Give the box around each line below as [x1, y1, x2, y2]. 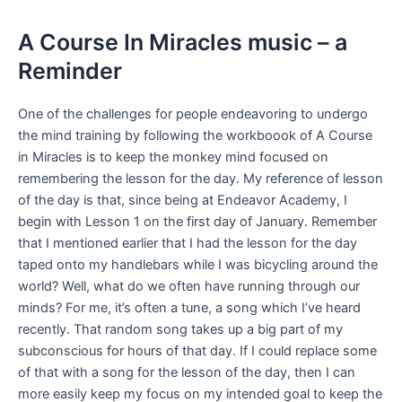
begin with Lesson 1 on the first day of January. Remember [18, 214, 377, 231]
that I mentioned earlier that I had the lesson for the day [18, 235, 357, 252]
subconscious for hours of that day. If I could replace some [18, 343, 377, 360]
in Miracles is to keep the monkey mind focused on [18, 149, 328, 166]
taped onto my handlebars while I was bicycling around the [18, 257, 378, 274]
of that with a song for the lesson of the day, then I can [18, 364, 355, 381]
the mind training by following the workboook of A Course [18, 127, 372, 144]
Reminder [18, 57, 122, 85]
